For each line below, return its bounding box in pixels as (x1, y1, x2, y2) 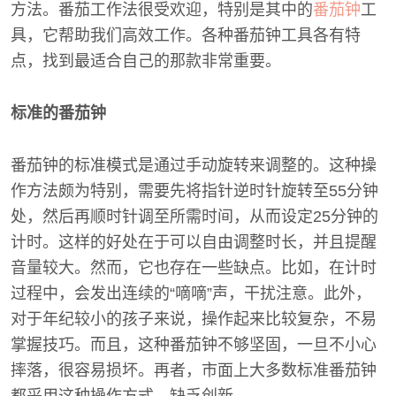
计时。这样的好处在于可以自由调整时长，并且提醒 (11, 233, 377, 251)
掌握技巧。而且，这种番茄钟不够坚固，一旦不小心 (11, 336, 377, 354)
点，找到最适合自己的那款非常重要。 (11, 52, 281, 70)
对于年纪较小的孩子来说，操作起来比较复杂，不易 (11, 310, 377, 328)
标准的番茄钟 (11, 104, 106, 122)
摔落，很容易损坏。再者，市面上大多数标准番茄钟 (11, 362, 377, 379)
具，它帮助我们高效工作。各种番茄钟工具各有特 (11, 27, 361, 44)
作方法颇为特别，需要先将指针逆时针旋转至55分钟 (11, 182, 378, 200)
